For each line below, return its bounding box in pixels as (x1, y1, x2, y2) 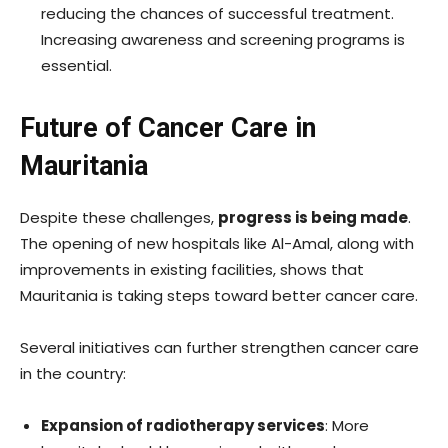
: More (325, 415, 369, 437)
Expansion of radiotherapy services (41, 415, 325, 437)
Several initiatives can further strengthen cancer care (20, 337, 419, 359)
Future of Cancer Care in (20, 112, 316, 145)
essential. (41, 55, 112, 77)
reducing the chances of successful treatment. (41, 3, 394, 25)
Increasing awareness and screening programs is (41, 29, 405, 51)
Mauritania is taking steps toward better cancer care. (20, 285, 418, 307)
